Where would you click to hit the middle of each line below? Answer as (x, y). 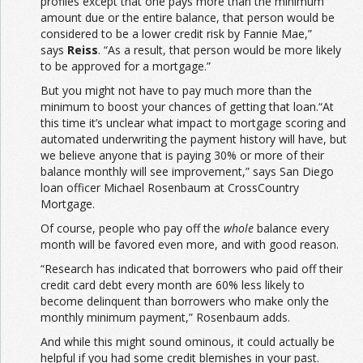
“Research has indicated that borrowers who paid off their (192, 269)
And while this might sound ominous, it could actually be (188, 342)
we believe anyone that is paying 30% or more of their (182, 156)
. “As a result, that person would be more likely (220, 50)
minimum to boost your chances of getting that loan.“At (187, 107)
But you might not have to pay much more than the (176, 91)
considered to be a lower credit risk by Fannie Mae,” (176, 34)
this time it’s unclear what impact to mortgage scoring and (193, 123)
